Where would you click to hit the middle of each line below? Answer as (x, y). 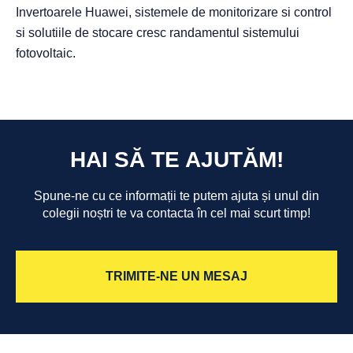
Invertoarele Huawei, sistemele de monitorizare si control (174, 12)
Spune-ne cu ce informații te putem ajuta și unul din (176, 196)
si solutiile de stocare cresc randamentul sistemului (158, 32)
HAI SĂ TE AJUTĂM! (176, 160)
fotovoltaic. (46, 53)
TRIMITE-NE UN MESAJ (176, 277)
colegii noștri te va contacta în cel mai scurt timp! (176, 214)
